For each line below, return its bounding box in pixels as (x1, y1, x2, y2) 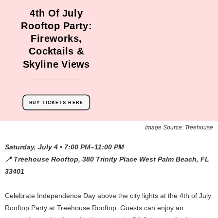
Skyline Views (22, 58, 90, 70)
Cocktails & (28, 46, 84, 57)
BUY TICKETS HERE (29, 99, 84, 106)
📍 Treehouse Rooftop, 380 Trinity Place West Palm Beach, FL (5, 155, 209, 163)
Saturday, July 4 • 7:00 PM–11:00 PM (5, 143, 124, 151)
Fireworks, (31, 33, 82, 44)
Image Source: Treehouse (145, 124, 213, 131)
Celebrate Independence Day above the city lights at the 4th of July (5, 192, 211, 200)
